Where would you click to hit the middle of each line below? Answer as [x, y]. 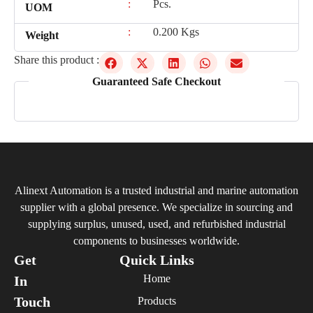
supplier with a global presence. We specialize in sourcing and [156, 207]
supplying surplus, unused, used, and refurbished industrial [156, 224]
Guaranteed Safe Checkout [156, 81]
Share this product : [57, 60]
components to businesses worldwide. [156, 240]
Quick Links [156, 260]
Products [156, 300]
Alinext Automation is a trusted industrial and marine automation [156, 190]
